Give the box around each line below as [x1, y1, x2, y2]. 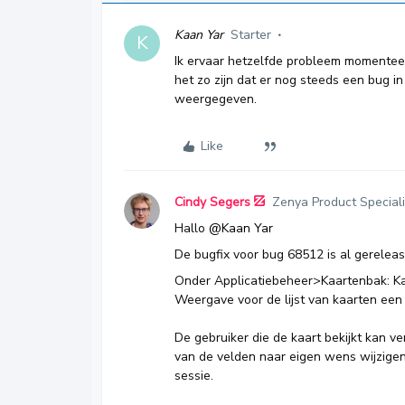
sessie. [174, 367, 213, 384]
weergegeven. [174, 90, 257, 108]
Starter [231, 26, 271, 43]
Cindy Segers [174, 193, 250, 211]
